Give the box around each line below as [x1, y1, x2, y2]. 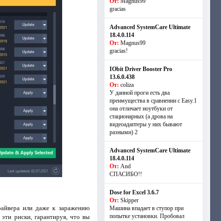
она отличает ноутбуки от [109, 105, 173, 112]
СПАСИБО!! [109, 171, 142, 178]
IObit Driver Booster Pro [109, 66, 172, 73]
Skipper [120, 197, 139, 204]
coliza [120, 81, 134, 88]
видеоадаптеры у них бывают [109, 121, 182, 128]
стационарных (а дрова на [109, 113, 173, 120]
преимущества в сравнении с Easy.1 [109, 97, 197, 104]
